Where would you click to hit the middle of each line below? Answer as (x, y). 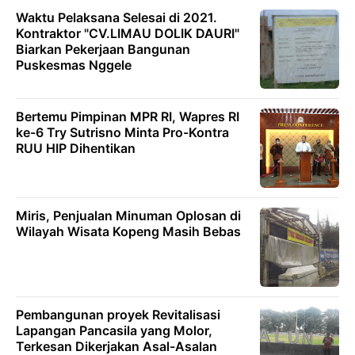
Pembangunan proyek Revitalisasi (118, 315)
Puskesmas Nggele (74, 65)
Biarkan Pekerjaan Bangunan (103, 49)
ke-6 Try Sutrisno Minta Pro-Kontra (122, 132)
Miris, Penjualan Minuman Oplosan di (128, 216)
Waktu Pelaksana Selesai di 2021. (116, 17)
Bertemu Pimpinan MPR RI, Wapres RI (128, 116)
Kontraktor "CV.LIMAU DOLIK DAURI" (128, 33)
